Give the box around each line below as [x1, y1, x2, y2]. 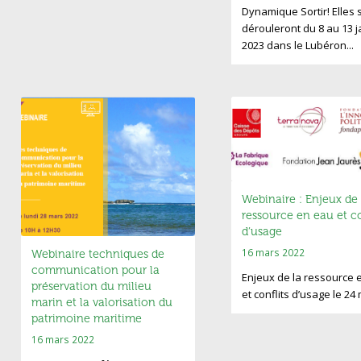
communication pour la [31, 263, 160, 278]
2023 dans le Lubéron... [241, 38, 354, 53]
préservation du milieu [31, 280, 151, 294]
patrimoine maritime [31, 312, 142, 326]
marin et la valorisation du [31, 296, 172, 310]
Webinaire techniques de [31, 247, 164, 262]
